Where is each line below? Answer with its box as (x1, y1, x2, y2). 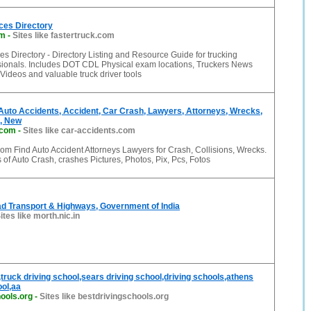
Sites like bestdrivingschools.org (40, 292, 169, 301)
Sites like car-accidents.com (23, 126, 135, 135)
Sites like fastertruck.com (12, 31, 115, 40)
